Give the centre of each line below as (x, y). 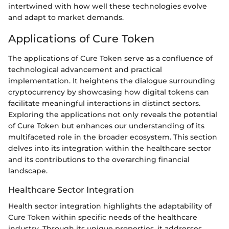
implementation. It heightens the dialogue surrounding (112, 81)
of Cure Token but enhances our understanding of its (106, 125)
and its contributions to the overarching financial (99, 159)
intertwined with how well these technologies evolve (108, 6)
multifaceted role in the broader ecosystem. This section (113, 137)
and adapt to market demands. (66, 18)
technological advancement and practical (85, 69)
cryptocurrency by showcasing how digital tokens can (109, 92)
